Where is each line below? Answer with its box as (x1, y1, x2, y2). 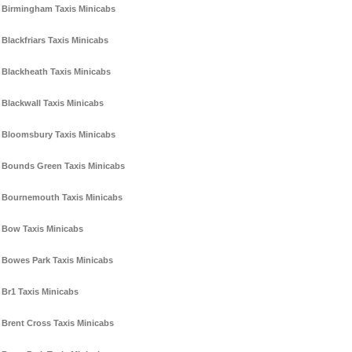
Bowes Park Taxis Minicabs (2, 255, 113, 266)
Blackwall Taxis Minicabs (2, 98, 104, 108)
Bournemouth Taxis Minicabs (2, 192, 123, 203)
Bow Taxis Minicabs (2, 224, 83, 234)
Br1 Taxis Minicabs (2, 287, 79, 297)
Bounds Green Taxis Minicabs (2, 161, 125, 171)
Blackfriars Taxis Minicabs (2, 35, 108, 46)
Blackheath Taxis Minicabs (2, 67, 111, 77)
